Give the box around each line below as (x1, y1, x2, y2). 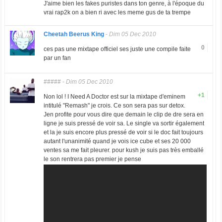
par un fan (43, 55, 71, 62)
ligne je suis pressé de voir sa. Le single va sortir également (43, 120, 204, 127)
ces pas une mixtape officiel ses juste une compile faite (43, 46, 191, 53)
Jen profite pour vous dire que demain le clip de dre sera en (43, 111, 204, 118)
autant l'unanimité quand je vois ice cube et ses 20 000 (43, 138, 191, 145)
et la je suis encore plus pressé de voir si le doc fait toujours (43, 129, 203, 136)
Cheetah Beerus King (43, 31, 104, 38)
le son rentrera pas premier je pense (43, 156, 141, 163)
